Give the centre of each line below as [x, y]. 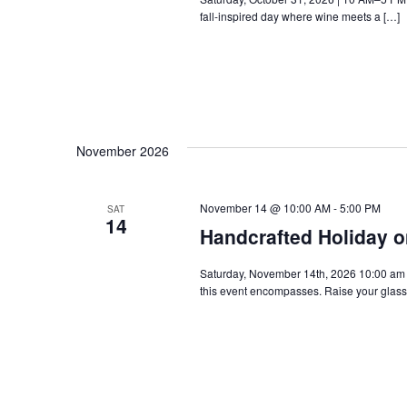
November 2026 [123, 150]
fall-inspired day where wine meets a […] [299, 16]
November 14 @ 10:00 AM [265, 207]
